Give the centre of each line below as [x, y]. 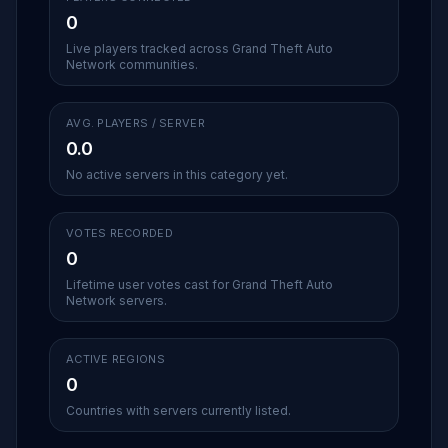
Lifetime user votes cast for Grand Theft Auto [199, 284]
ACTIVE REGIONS [115, 359]
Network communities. [132, 64]
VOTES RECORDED [119, 233]
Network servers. [116, 300]
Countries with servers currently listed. [178, 410]
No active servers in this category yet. [177, 174]
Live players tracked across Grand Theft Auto [199, 48]
